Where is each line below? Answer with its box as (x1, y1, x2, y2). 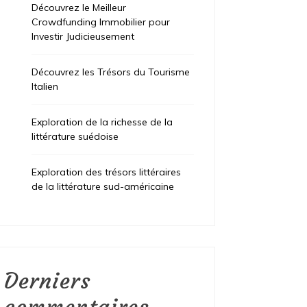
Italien (32, 80, 59, 93)
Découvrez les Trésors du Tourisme (32, 66, 191, 79)
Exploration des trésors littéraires (32, 166, 182, 179)
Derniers (4, 267, 92, 295)
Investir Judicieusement (32, 30, 135, 43)
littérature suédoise (32, 130, 119, 143)
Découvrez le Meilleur (32, 1, 127, 14)
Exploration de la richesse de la (32, 116, 173, 129)
